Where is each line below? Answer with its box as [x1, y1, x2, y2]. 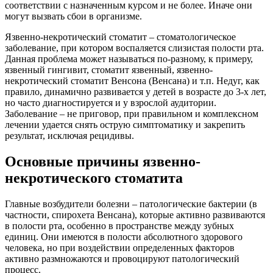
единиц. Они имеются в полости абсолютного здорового [5, 231, 243, 242]
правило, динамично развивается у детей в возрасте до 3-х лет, [5, 86, 266, 97]
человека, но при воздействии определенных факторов [5, 242, 235, 253]
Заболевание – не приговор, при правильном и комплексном [5, 108, 258, 119]
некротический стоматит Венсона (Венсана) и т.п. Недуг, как [5, 75, 260, 86]
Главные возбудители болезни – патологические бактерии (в [5, 198, 257, 209]
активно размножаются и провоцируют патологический [5, 253, 239, 264]
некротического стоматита [5, 169, 183, 186]
